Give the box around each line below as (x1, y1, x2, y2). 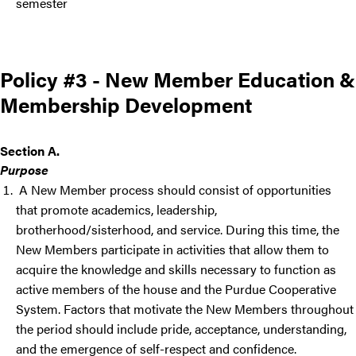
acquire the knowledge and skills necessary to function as (16, 260, 336, 279)
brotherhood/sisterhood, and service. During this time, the (16, 220, 339, 239)
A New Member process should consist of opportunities (16, 180, 331, 199)
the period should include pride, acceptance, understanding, (16, 319, 346, 339)
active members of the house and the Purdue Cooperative (16, 280, 336, 299)
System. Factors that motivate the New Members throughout (16, 300, 354, 319)
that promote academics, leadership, (16, 200, 217, 219)
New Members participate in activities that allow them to (16, 240, 329, 259)
